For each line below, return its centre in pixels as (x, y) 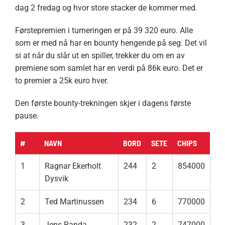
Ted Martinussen (74, 202)
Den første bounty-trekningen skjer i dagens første (103, 103)
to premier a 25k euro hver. (62, 81)
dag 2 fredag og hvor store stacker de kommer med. (106, 8)
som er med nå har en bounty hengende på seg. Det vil (111, 43)
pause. (27, 116)
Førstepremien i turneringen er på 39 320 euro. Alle (104, 31)
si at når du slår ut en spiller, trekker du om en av (100, 56)
